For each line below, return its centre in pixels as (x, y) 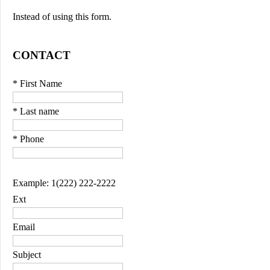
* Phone (28, 139)
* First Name (37, 84)
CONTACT (42, 55)
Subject (27, 255)
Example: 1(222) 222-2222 (64, 183)
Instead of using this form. (62, 16)
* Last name (36, 111)
